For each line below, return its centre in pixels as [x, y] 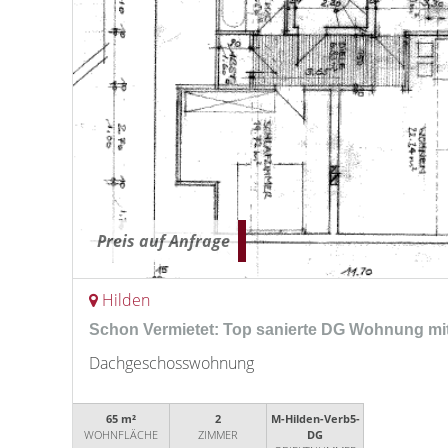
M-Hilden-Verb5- [315, 418]
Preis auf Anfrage [163, 241]
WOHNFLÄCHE [121, 434]
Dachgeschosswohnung [171, 363]
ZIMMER [218, 434]
